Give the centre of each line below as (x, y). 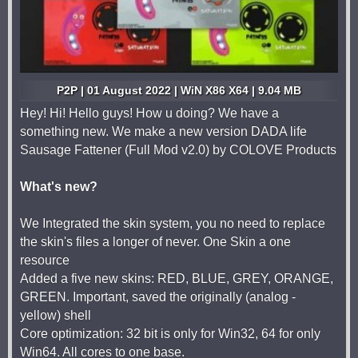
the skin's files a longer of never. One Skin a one (155, 242)
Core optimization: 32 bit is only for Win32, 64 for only (170, 334)
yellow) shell (56, 316)
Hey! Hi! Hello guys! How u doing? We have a (149, 113)
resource (45, 261)
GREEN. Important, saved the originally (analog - (158, 297)
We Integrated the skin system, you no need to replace (173, 224)
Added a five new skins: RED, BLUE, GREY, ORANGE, (177, 279)
